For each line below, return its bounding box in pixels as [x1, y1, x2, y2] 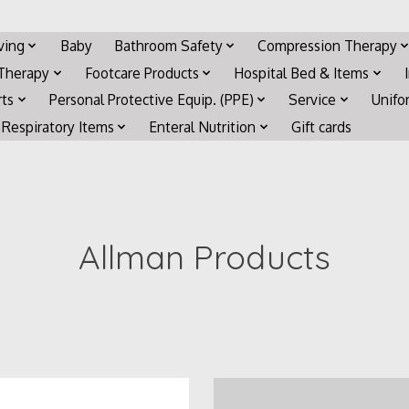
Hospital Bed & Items [234, 63, 370, 82]
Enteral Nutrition [149, 117, 257, 136]
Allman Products [79, 236, 330, 278]
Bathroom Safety [113, 36, 223, 55]
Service [288, 90, 337, 110]
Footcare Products [84, 63, 199, 82]
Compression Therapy [257, 36, 398, 55]
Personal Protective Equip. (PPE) [48, 90, 254, 110]
